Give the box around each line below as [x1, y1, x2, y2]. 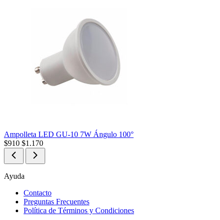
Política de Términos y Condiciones [24, 206, 134, 215]
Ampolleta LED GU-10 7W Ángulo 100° [4, 130, 134, 138]
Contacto [24, 188, 52, 197]
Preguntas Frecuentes [24, 197, 89, 206]
